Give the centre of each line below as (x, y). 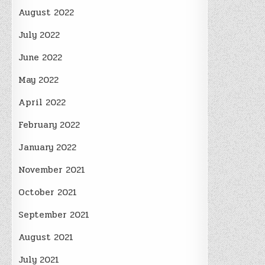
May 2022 (39, 80)
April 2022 (42, 102)
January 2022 (48, 147)
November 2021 (52, 170)
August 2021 (46, 237)
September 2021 (54, 215)
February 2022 (49, 125)
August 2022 (46, 12)
